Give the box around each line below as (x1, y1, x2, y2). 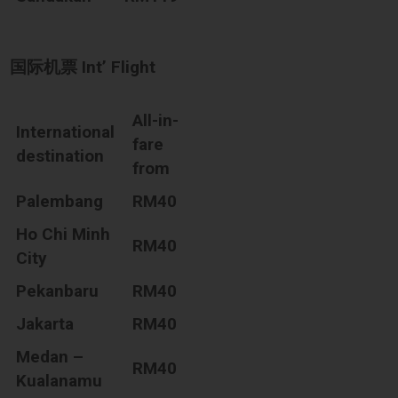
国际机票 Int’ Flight (10, 56, 156, 77)
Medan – (16, 346, 84, 367)
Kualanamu (16, 370, 103, 391)
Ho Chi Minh (16, 223, 111, 244)
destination (16, 145, 105, 166)
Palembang (16, 190, 104, 211)
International (16, 121, 115, 142)
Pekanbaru (16, 280, 99, 301)
